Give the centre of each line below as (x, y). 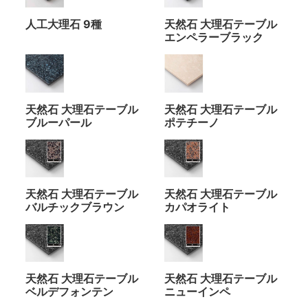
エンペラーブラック (214, 37)
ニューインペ (197, 292)
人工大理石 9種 (64, 24)
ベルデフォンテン (70, 292)
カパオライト (197, 207)
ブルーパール (59, 122)
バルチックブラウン (75, 207)
